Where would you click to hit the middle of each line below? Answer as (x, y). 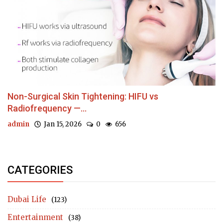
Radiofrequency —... (47, 109)
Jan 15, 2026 (61, 124)
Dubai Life (27, 200)
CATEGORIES (40, 170)
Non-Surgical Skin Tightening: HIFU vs (83, 97)
